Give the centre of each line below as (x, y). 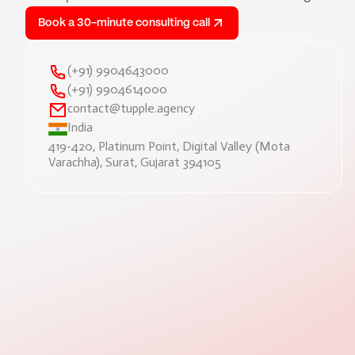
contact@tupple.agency (131, 108)
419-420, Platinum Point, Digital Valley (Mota (169, 146)
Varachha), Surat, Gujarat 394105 (135, 162)
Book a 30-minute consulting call (124, 23)
